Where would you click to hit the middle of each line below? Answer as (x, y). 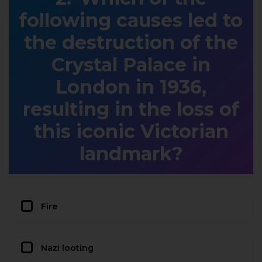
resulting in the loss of (131, 109)
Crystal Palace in (131, 64)
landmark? (131, 153)
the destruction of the (131, 42)
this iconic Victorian (131, 131)
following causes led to (131, 20)
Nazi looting (67, 248)
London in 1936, (131, 87)
